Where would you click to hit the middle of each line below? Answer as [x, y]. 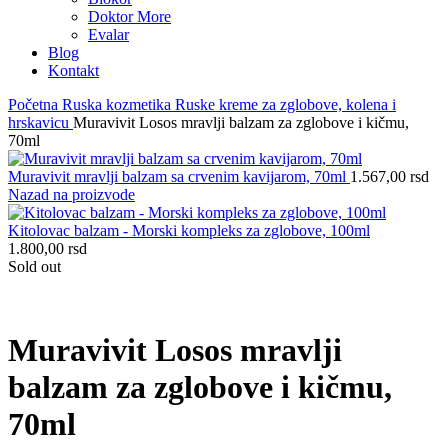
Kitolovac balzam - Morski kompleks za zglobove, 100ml [189, 231]
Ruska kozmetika [118, 105]
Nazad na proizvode [71, 195]
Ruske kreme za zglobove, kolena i [285, 105]
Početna [35, 105]
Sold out [34, 267]
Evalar [108, 35]
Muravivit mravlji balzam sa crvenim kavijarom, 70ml [179, 177]
